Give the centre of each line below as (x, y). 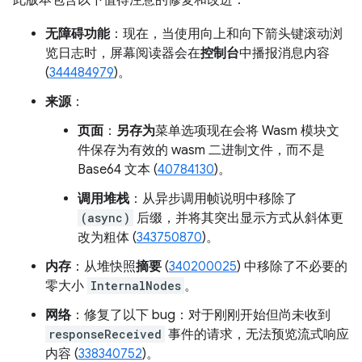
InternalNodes (136, 286)
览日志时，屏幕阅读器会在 (123, 53)
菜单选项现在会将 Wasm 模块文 (247, 131)
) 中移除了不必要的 (292, 267)
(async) (105, 218)
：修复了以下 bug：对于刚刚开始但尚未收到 (201, 315)
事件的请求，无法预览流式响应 (257, 335)
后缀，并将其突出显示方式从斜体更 (238, 218)
